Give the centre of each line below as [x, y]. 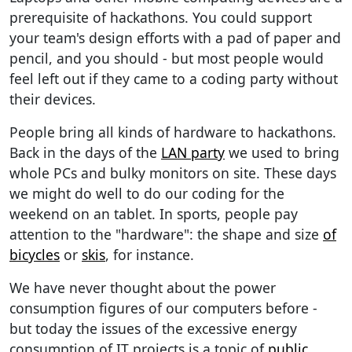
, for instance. [150, 254]
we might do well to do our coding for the [147, 193]
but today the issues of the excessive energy [153, 328]
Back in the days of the [85, 152]
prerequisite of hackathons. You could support [161, 17]
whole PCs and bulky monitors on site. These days [173, 172]
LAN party [193, 152]
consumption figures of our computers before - [163, 308]
